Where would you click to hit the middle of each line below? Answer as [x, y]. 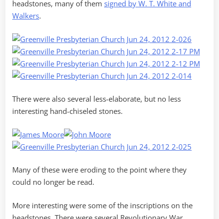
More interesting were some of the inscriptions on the [102, 205]
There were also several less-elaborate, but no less [97, 99]
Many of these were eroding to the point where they [99, 170]
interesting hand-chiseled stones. [67, 111]
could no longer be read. [53, 182]
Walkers [26, 16]
